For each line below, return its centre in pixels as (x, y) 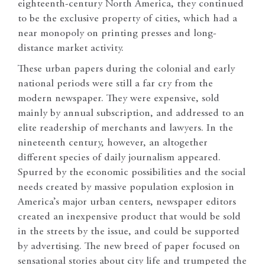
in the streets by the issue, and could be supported (129, 232)
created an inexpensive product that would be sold (129, 217)
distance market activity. (71, 49)
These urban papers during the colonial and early (126, 70)
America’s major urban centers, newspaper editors (127, 203)
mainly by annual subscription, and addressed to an (131, 114)
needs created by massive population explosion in (126, 188)
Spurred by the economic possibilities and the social (132, 173)
